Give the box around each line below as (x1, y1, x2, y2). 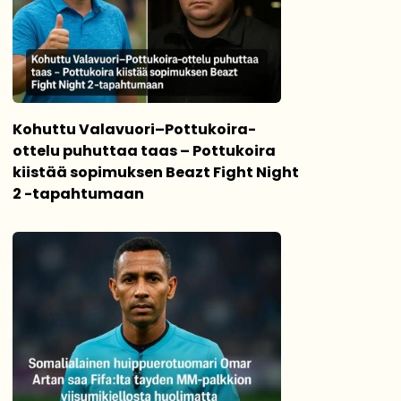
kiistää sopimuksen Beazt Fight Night (13, 162, 299, 183)
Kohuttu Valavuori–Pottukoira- (13, 119, 256, 140)
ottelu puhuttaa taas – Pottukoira (13, 141, 276, 161)
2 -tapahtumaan (13, 183, 144, 204)
